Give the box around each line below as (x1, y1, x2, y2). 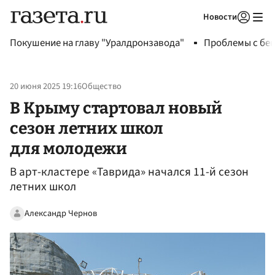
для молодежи (10, 138, 127, 158)
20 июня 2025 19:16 (10, 80, 82, 93)
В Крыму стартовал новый (10, 98, 222, 118)
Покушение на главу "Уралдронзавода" (10, 36, 184, 50)
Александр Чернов (25, 206, 97, 220)
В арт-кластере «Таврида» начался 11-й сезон (10, 163, 249, 181)
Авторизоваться (165, 27, 222, 38)
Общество (82, 80, 122, 93)
